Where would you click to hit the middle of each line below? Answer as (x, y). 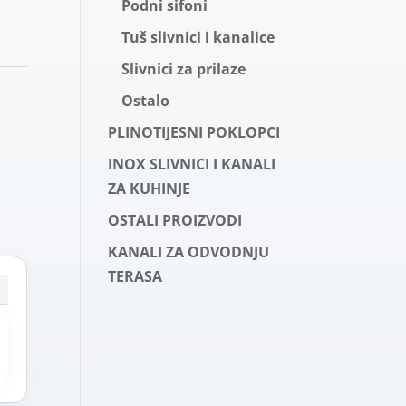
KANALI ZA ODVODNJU (189, 252)
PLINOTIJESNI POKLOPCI (194, 132)
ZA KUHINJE (150, 188)
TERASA (135, 276)
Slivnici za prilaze (184, 69)
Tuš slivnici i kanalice (198, 37)
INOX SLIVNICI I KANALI (192, 164)
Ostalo (146, 101)
